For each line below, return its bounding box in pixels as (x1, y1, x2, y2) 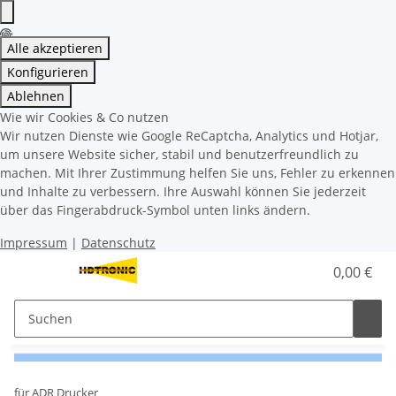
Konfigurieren (7, 64, 88, 80)
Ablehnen (7, 88, 65, 104)
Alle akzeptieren (7, 40, 103, 57)
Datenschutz (81, 234, 156, 251)
